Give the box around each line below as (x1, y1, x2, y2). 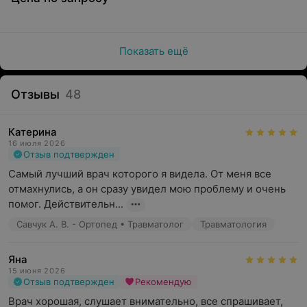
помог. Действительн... (8, 197, 123, 210)
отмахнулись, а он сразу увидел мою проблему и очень (8, 182, 286, 195)
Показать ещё (119, 45, 188, 58)
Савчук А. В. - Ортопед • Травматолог (16, 219, 184, 230)
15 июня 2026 (8, 266, 66, 275)
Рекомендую (135, 276, 192, 287)
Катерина (8, 125, 57, 138)
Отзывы (11, 87, 60, 101)
